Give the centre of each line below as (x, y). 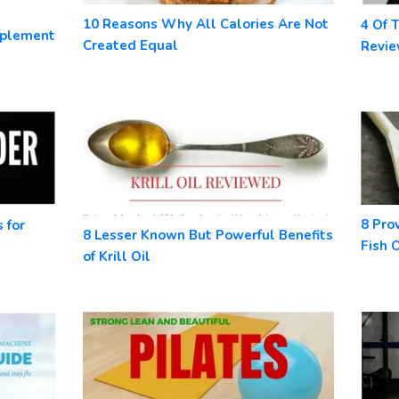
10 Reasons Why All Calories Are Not (205, 24)
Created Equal (130, 45)
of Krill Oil (116, 256)
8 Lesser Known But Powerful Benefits (208, 235)
